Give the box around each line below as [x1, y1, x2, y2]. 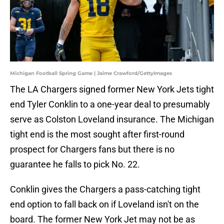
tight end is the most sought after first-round [10, 129, 184, 140]
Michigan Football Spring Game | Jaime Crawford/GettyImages [10, 70, 172, 77]
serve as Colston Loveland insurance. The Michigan [10, 114, 214, 125]
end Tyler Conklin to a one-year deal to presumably [10, 99, 210, 110]
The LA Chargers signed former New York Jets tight [10, 84, 214, 95]
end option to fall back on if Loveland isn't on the [10, 199, 199, 210]
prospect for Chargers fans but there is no [10, 144, 174, 155]
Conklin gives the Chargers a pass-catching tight [10, 184, 200, 195]
